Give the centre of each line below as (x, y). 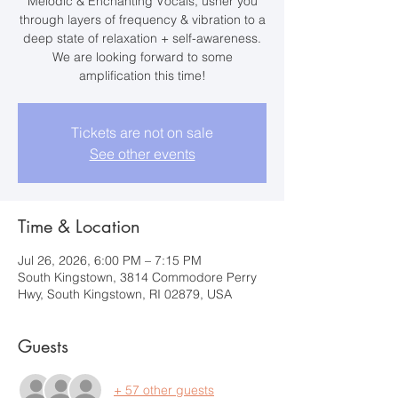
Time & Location (79, 227)
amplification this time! (142, 76)
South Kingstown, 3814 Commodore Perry (137, 277)
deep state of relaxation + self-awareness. (142, 38)
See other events (142, 154)
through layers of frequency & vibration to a (142, 20)
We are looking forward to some (142, 57)
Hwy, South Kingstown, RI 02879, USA (125, 294)
